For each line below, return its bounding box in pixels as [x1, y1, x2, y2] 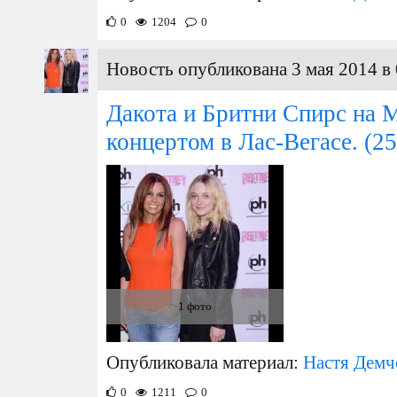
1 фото [178, 300, 212, 313]
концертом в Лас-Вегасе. [106, 128, 358, 155]
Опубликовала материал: [106, 353, 303, 372]
